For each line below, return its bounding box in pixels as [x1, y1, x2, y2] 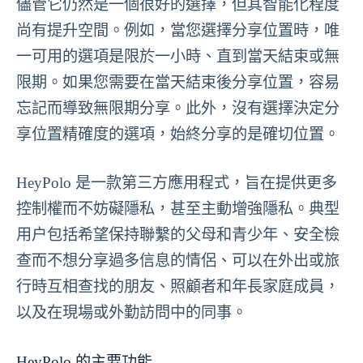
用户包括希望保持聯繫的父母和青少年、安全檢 [16, 226, 340, 244]
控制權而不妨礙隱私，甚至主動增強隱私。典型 [16, 200, 340, 218]
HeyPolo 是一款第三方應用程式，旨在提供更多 [16, 174, 337, 192]
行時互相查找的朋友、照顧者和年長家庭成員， [16, 278, 340, 296]
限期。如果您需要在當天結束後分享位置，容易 [16, 73, 340, 91]
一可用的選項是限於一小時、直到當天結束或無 [16, 47, 340, 65]
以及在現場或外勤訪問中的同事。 [16, 304, 247, 322]
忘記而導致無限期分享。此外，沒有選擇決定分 [16, 99, 340, 117]
